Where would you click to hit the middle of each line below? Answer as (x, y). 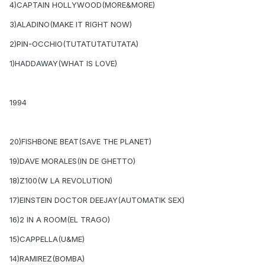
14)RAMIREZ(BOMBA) (47, 259)
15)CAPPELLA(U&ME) (47, 239)
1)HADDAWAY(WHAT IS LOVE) (63, 64)
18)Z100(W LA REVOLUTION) (61, 181)
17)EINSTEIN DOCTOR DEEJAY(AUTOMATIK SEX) (97, 200)
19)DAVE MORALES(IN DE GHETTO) (72, 161)
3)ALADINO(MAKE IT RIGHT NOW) (71, 25)
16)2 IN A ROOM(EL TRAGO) (60, 220)
